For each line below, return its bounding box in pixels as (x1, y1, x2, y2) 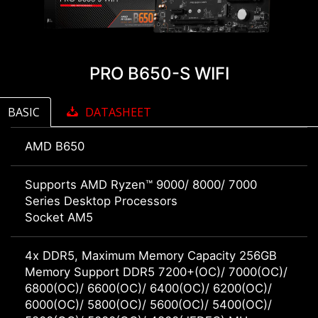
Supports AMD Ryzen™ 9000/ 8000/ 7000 (25, 177, 257, 192)
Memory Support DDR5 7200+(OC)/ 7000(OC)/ (25, 265, 287, 280)
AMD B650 (25, 139, 84, 154)
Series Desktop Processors (25, 194, 177, 209)
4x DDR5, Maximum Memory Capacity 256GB (25, 248, 277, 263)
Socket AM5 (25, 210, 93, 225)
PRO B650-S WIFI (89, 63, 229, 84)
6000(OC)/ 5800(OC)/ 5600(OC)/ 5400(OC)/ (25, 297, 272, 312)
